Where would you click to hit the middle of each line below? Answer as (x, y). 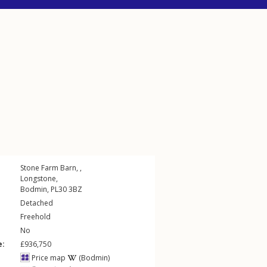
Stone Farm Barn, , (51, 168)
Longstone (38, 178)
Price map (48, 258)
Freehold (35, 217)
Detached (37, 203)
